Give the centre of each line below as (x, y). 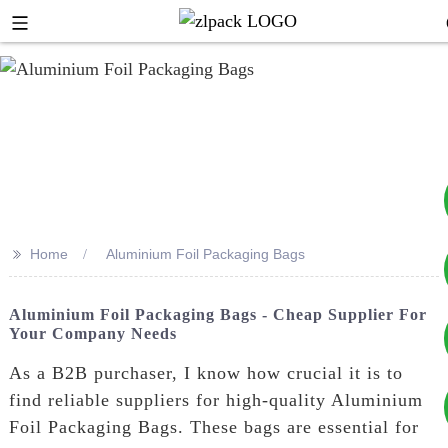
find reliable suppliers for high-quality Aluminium (215, 399)
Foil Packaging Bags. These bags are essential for (213, 426)
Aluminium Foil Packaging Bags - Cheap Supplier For (217, 314)
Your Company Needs (92, 333)
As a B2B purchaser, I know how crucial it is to (205, 372)
